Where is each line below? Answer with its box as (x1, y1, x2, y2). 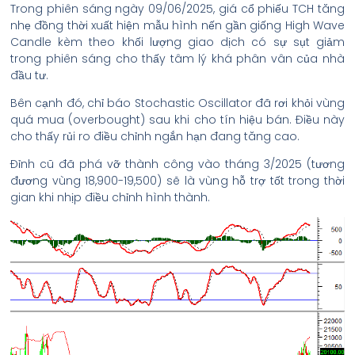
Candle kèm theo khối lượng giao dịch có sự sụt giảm (10, 33, 345, 50)
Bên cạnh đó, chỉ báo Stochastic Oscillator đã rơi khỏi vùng (10, 94, 345, 111)
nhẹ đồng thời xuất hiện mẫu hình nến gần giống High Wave (10, 17, 345, 33)
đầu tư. (10, 67, 48, 83)
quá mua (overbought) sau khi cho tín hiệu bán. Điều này (10, 111, 345, 128)
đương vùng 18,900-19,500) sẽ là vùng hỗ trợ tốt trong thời (10, 172, 345, 189)
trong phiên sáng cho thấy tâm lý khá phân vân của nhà (10, 50, 345, 67)
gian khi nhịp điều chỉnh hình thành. (10, 189, 210, 205)
